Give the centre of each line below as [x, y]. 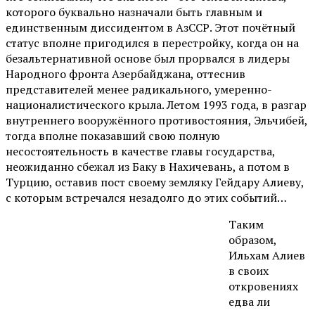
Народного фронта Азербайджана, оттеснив [126, 73]
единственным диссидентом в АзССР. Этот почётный [150, 27]
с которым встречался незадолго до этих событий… [146, 197]
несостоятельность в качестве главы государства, [140, 151]
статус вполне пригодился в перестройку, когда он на [152, 43]
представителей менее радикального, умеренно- [139, 89]
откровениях [263, 286]
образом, [252, 239]
